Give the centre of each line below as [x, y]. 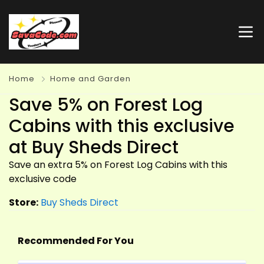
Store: [24, 202]
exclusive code [43, 179]
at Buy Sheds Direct [94, 147]
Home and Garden [90, 79]
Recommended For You [76, 241]
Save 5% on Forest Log [106, 105]
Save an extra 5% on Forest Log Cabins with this [118, 165]
